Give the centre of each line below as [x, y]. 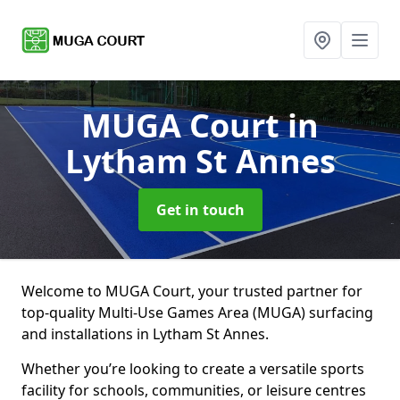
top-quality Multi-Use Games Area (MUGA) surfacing [197, 312]
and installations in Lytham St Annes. [145, 334]
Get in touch [200, 210]
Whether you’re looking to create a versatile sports [193, 369]
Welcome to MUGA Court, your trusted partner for [192, 291]
